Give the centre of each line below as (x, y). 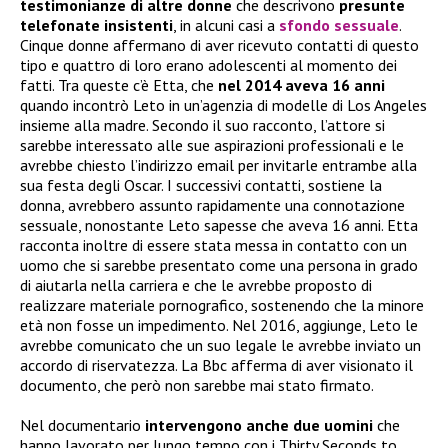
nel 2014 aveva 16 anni (301, 85)
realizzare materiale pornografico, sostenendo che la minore (222, 305)
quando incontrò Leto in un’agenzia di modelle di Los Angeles (223, 105)
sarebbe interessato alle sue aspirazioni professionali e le (212, 145)
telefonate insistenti (96, 25)
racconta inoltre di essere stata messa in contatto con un (213, 245)
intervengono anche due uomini (259, 425)
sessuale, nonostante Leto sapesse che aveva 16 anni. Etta (219, 225)
